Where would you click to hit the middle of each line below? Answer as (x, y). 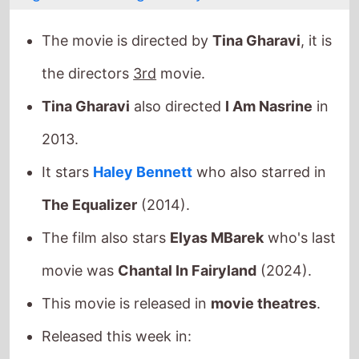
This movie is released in (127, 284)
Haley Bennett (143, 153)
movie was (80, 252)
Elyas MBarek (217, 219)
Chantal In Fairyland (188, 252)
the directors (88, 54)
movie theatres (264, 284)
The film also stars (106, 219)
